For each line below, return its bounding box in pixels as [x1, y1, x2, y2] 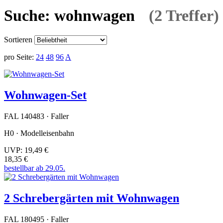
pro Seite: [4, 53, 34, 62]
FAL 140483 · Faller [4, 111, 69, 120]
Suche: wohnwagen [4, 6, 135, 24]
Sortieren [4, 35, 32, 44]
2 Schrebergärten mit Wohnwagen [4, 191, 179, 205]
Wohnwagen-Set [4, 88, 87, 102]
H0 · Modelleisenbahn [4, 128, 74, 137]
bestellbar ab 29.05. [4, 163, 65, 172]
